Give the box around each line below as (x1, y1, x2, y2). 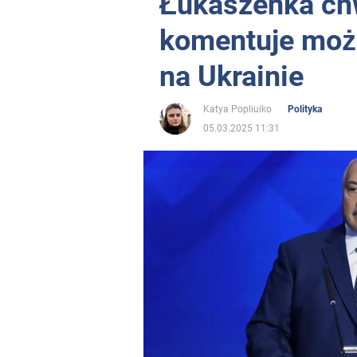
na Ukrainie (159, 60, 304, 94)
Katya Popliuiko (203, 104, 272, 116)
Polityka (288, 104, 322, 116)
